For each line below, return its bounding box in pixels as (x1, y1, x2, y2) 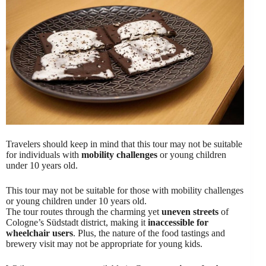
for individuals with (6, 149, 81, 160)
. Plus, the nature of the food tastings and (73, 227, 225, 238)
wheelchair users (6, 227, 73, 238)
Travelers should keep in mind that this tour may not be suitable (6, 138, 242, 149)
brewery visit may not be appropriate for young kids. (6, 238, 202, 249)
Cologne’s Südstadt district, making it (6, 217, 148, 227)
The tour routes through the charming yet (6, 206, 161, 217)
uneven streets (161, 206, 218, 217)
